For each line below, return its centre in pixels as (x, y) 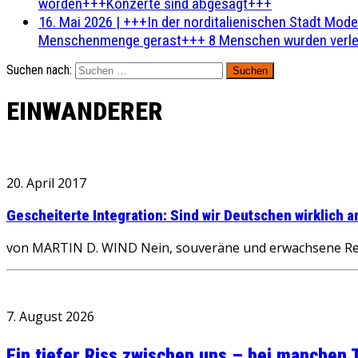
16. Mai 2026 (76, 22)
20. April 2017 (46, 183)
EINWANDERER (85, 111)
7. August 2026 (50, 317)
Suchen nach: (39, 70)
